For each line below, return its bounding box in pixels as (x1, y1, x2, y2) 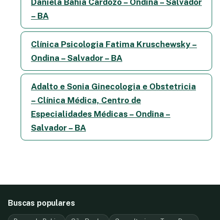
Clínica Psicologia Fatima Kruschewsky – (31, 39, 197, 50)
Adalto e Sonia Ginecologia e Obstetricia (31, 82, 196, 92)
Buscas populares (8, 198, 75, 208)
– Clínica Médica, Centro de (31, 95, 141, 106)
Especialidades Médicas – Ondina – (31, 109, 170, 119)
